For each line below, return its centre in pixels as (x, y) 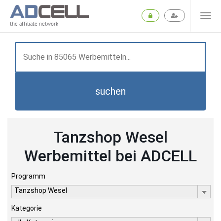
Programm (28, 176)
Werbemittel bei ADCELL (110, 156)
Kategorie (27, 208)
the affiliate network (34, 24)
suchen (110, 91)
